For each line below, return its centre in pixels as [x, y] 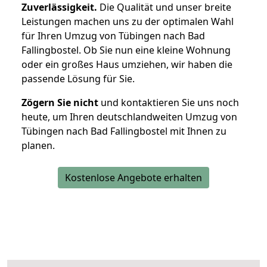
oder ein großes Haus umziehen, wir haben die [127, 65]
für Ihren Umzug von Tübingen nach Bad [113, 36]
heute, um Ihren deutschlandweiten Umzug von [129, 117]
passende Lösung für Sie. [78, 79]
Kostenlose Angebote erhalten [133, 178]
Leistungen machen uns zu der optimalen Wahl [128, 22]
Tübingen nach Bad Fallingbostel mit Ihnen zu [124, 131]
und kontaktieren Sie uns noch [169, 103]
